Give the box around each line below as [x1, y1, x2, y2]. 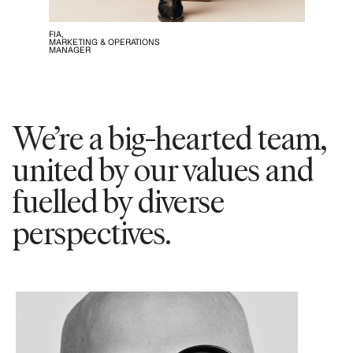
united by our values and [13, 147, 314, 190]
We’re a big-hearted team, [13, 115, 326, 158]
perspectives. [13, 210, 171, 253]
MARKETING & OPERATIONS [48, 36, 160, 46]
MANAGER [48, 44, 91, 54]
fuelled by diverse [13, 178, 225, 221]
